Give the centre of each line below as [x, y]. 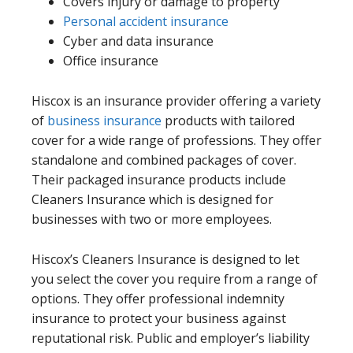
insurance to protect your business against [159, 318]
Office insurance [111, 60]
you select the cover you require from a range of [175, 279]
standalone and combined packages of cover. [164, 160]
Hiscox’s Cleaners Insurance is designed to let [165, 259]
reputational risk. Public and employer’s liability [171, 338]
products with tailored [228, 120]
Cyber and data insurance [138, 41]
